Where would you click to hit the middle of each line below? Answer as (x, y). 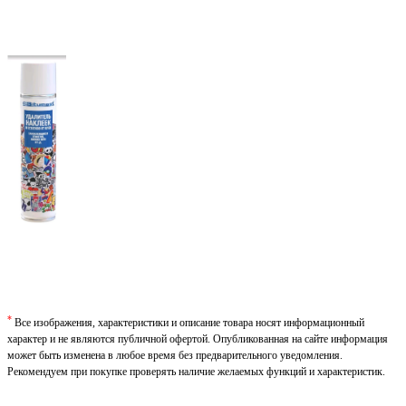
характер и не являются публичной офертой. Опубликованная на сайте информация (198, 339)
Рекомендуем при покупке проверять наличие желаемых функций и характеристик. (196, 372)
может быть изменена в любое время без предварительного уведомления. (175, 356)
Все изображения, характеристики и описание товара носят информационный (188, 323)
